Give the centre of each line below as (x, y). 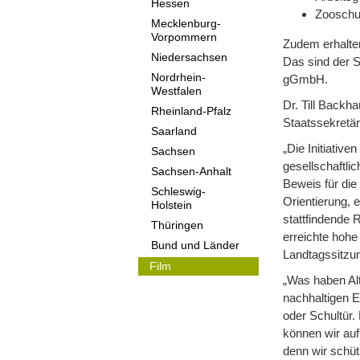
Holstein (172, 205)
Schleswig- (178, 192)
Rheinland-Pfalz (191, 111)
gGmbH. (305, 79)
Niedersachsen (189, 57)
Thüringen (177, 225)
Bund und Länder (195, 245)
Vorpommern (184, 37)
